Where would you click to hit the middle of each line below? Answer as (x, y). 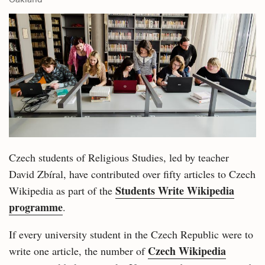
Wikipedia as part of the (62, 190)
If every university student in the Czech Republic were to (131, 234)
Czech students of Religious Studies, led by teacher (119, 157)
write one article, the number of (78, 251)
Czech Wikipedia (187, 251)
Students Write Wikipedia (175, 190)
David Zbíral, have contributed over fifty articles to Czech (132, 174)
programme (36, 207)
